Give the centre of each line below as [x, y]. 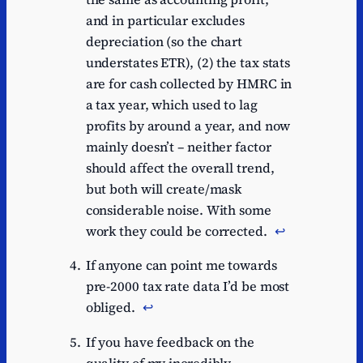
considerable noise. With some [178, 210]
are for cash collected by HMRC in [189, 84]
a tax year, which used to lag [171, 105]
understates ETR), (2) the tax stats [188, 63]
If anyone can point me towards [181, 265]
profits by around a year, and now [188, 126]
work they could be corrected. [178, 231]
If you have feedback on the [170, 342]
